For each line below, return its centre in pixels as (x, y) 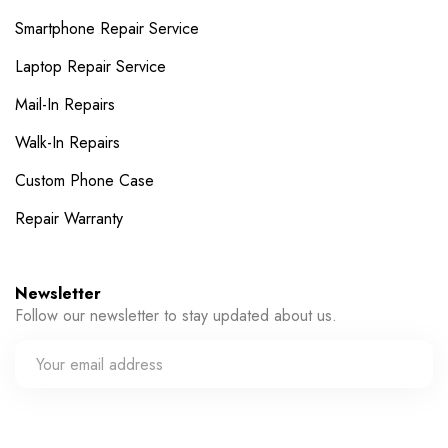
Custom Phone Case (84, 180)
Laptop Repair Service (90, 66)
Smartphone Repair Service (107, 28)
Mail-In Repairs (65, 104)
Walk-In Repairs (67, 142)
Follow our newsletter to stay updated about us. (176, 315)
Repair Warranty (69, 218)
